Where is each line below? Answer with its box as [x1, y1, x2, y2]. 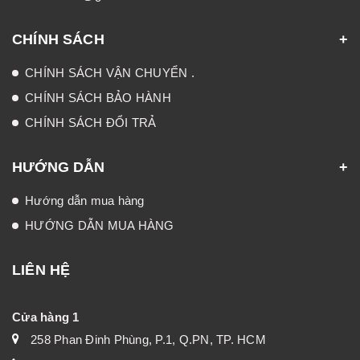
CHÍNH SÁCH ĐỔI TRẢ [25, 115, 157, 129]
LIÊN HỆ [12, 261, 71, 278]
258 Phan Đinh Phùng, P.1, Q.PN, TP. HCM [31, 332, 266, 346]
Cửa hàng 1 [12, 309, 80, 324]
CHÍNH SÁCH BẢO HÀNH [25, 90, 171, 104]
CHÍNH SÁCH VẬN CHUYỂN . [25, 65, 194, 80]
